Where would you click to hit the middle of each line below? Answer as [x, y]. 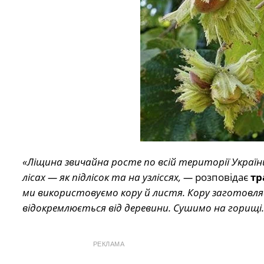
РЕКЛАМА [109, 244]
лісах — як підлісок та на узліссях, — [107, 177]
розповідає [221, 177]
